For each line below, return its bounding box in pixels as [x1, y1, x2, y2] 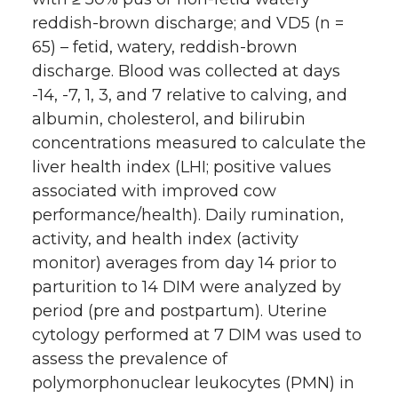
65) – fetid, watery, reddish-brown [32, 37, 298, 58]
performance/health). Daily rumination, [32, 205, 344, 226]
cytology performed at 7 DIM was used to [32, 325, 362, 346]
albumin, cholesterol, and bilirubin [32, 109, 306, 130]
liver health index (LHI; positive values [32, 157, 331, 178]
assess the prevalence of [32, 349, 227, 370]
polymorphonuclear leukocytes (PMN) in [32, 373, 354, 394]
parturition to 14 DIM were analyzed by [32, 277, 341, 298]
